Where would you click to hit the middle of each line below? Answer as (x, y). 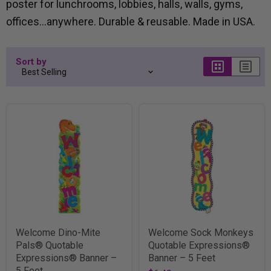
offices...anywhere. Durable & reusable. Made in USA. (131, 21)
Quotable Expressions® (199, 245)
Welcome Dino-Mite (58, 232)
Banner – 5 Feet (182, 258)
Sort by (31, 61)
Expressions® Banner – (66, 258)
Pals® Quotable (50, 245)
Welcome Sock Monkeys (201, 232)
